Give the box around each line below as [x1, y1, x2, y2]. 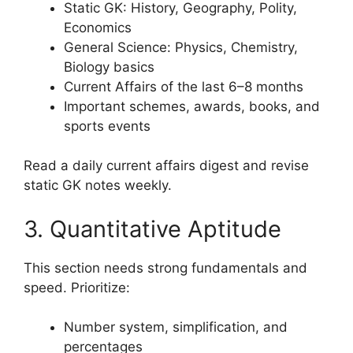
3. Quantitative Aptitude [24, 214, 281, 243]
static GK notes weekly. [24, 177, 172, 194]
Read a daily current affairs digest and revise [24, 158, 309, 174]
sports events [64, 117, 150, 134]
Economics [64, 19, 132, 35]
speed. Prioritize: [24, 279, 130, 295]
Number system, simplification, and [64, 319, 288, 336]
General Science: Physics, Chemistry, [64, 39, 298, 55]
